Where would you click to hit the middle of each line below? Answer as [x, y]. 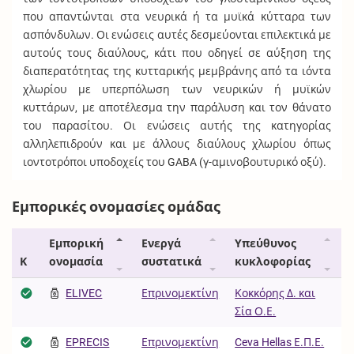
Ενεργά [162, 243]
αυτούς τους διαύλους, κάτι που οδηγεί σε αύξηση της [177, 53]
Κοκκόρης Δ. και [275, 293]
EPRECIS [88, 342]
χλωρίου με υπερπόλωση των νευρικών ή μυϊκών [177, 89]
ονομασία [76, 261]
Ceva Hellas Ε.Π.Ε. [280, 342]
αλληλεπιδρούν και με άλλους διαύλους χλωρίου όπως [177, 143]
